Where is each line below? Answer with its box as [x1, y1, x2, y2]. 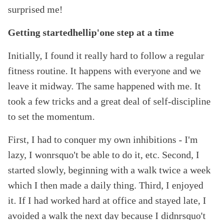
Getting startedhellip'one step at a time [8, 27, 174, 38]
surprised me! [8, 4, 63, 15]
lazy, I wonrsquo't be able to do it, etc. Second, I [8, 149, 199, 161]
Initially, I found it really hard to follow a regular [8, 50, 204, 61]
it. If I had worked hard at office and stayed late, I [8, 195, 206, 206]
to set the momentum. [8, 111, 95, 122]
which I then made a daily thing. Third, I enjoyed [8, 180, 203, 191]
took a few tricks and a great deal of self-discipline [8, 96, 211, 107]
